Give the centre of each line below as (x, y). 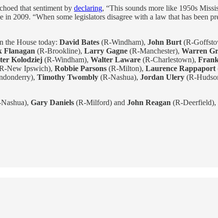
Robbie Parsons (81, 68)
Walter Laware (116, 59)
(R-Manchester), (154, 51)
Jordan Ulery (162, 77)
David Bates (79, 42)
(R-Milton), (126, 68)
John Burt (164, 42)
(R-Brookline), (60, 51)
